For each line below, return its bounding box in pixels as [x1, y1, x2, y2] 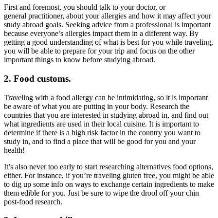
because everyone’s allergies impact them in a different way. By [4, 29, 199, 38]
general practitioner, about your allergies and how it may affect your [4, 12, 211, 20]
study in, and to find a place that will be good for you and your [4, 137, 196, 145]
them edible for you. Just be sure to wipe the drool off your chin [4, 188, 199, 197]
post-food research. [4, 197, 62, 206]
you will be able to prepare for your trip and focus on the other [4, 47, 195, 55]
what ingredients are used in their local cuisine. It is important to [4, 119, 199, 128]
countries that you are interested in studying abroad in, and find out [4, 110, 208, 119]
